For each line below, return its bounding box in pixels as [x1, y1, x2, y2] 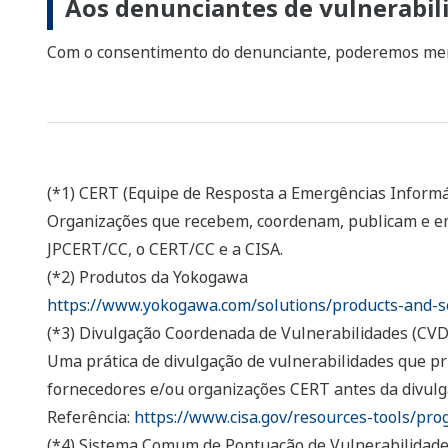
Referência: [47, 406, 134, 429]
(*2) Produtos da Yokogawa [47, 266, 248, 289]
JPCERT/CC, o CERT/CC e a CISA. [47, 238, 283, 261]
